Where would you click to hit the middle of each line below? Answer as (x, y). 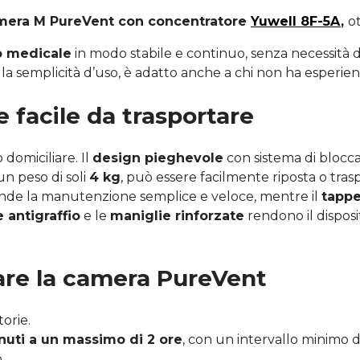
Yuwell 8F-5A (296, 21)
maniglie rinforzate (177, 215)
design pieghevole (158, 157)
